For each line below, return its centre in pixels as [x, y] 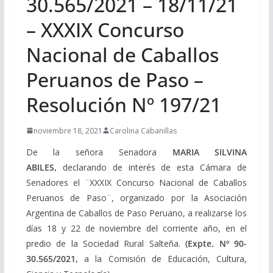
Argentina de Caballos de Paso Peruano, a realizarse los [136, 213]
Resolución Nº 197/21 [123, 104]
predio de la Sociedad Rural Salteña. [106, 243]
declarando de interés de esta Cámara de [155, 167]
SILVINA [231, 152]
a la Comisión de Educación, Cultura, [165, 258]
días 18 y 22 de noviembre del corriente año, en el [136, 228]
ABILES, [44, 167]
